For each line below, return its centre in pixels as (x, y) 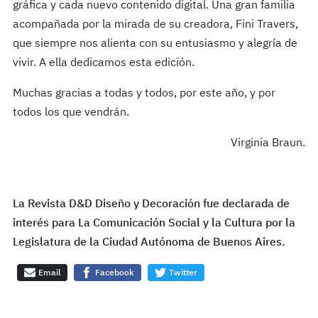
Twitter (182, 274)
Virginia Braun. (268, 144)
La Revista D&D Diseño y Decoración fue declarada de (151, 205)
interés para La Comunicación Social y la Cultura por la (154, 224)
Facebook (113, 274)
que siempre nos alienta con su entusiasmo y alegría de (155, 44)
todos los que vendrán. (71, 113)
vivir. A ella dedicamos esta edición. (103, 64)
